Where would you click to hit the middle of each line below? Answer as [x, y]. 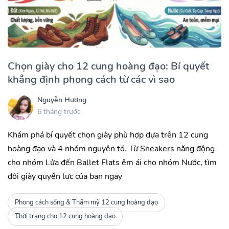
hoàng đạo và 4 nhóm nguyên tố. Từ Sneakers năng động [111, 148]
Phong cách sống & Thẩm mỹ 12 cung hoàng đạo [86, 203]
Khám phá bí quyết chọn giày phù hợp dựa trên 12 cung [108, 135]
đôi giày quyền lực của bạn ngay [65, 176]
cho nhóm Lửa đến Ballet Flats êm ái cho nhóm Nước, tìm [112, 162]
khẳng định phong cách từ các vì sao [91, 79]
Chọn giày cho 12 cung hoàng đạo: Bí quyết [108, 66]
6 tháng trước [59, 112]
